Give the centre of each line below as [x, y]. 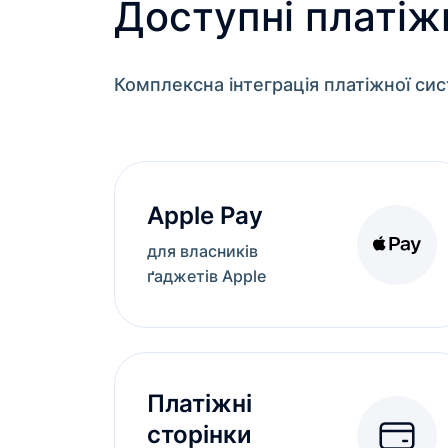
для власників [202, 251]
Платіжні [199, 403]
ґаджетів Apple [206, 276]
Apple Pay [205, 215]
